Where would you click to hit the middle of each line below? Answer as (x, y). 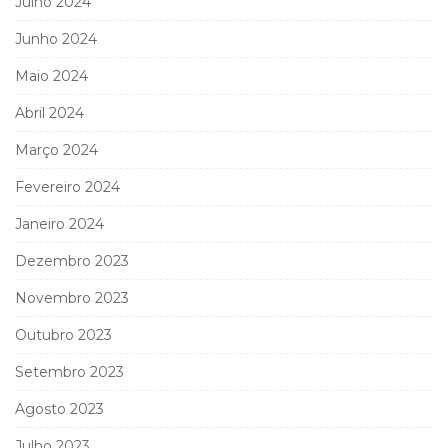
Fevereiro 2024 (67, 186)
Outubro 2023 (63, 334)
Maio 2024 (51, 75)
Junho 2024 (56, 38)
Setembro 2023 (69, 371)
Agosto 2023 (59, 408)
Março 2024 (56, 149)
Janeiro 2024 (59, 223)
